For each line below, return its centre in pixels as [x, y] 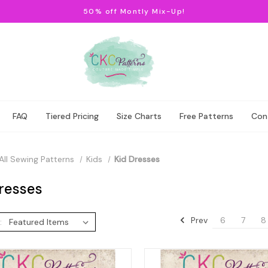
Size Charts [139, 116]
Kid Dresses [137, 159]
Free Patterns [206, 116]
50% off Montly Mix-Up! [134, 11]
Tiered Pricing [72, 116]
